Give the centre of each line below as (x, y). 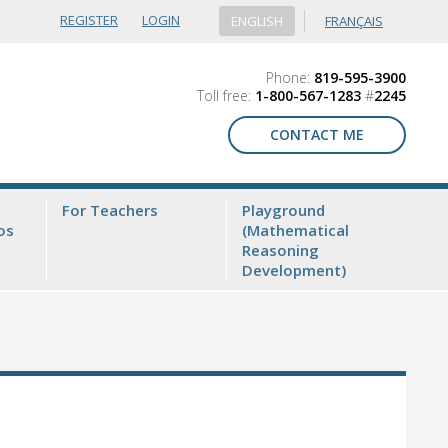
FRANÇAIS (354, 21)
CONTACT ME (317, 134)
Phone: (288, 77)
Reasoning (280, 250)
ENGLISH (257, 21)
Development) (294, 270)
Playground (283, 210)
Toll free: (224, 95)
